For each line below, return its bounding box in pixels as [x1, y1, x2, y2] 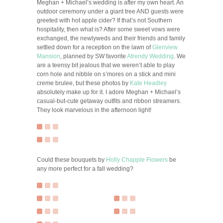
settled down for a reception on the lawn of [37, 44, 152, 51]
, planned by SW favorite [60, 53, 127, 60]
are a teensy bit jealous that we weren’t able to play [37, 62, 175, 69]
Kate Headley [130, 80, 167, 87]
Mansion [37, 53, 60, 60]
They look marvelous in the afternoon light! [37, 107, 151, 113]
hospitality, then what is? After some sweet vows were [37, 26, 180, 33]
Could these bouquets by [37, 156, 106, 163]
